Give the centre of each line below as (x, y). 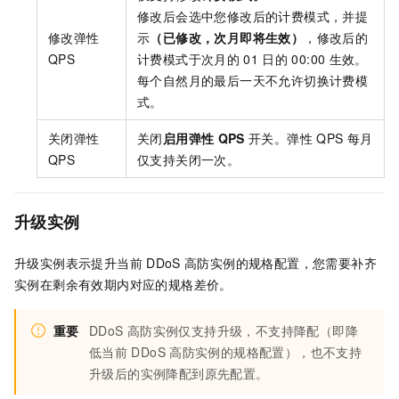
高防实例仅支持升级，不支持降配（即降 (242, 330)
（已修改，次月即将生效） (227, 37)
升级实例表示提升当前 (78, 262)
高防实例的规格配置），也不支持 (266, 351)
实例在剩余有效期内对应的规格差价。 (123, 284)
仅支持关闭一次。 (189, 159)
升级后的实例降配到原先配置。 (179, 373)
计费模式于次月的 (189, 58)
